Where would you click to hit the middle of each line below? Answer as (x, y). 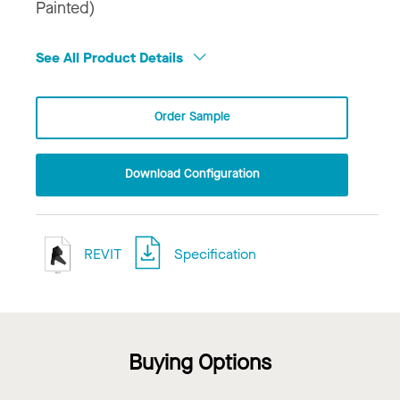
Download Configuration (192, 174)
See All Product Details (111, 57)
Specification (216, 254)
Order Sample (192, 117)
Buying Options (200, 362)
